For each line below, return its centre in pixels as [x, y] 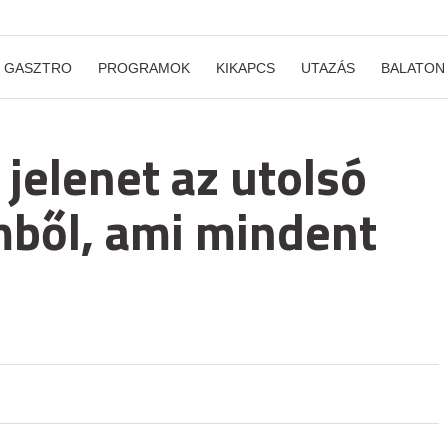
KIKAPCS [245, 68]
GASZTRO [38, 68]
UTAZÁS [328, 68]
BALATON [413, 68]
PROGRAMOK [144, 68]
